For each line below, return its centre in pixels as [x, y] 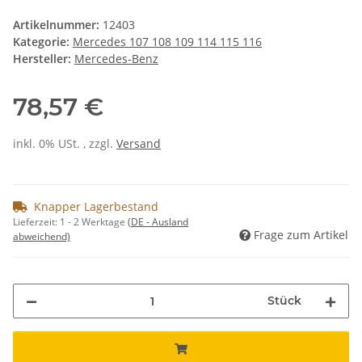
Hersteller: [42, 59]
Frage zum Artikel [301, 235]
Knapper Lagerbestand [96, 207]
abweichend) [42, 237]
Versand [139, 144]
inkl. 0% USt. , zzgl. [65, 144]
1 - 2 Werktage [94, 222]
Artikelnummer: [58, 25]
